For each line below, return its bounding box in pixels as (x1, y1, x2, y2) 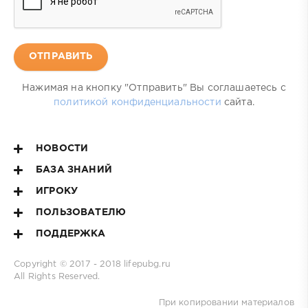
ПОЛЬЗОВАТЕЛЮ (36, 208, 126, 217)
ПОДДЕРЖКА (36, 229, 106, 238)
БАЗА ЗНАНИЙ (36, 165, 112, 174)
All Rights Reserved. (14, 272, 100, 280)
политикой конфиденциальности (54, 98, 221, 107)
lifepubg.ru (124, 260, 170, 268)
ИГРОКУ (36, 186, 78, 195)
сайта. (221, 98, 254, 107)
